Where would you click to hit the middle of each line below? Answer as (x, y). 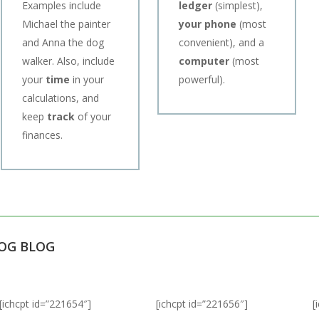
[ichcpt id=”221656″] (202, 304)
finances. (42, 135)
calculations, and (61, 98)
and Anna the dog (63, 42)
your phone (208, 23)
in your (88, 79)
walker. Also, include (68, 61)
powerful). (202, 79)
